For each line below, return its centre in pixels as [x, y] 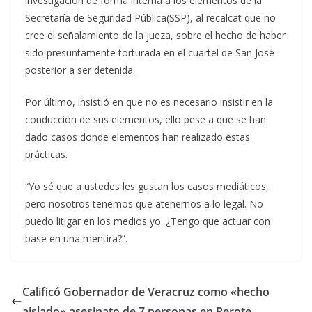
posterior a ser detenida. [80, 70]
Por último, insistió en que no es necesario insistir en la [149, 102]
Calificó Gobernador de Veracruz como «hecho [146, 291]
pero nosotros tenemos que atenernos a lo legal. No [144, 203]
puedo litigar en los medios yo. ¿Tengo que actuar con [148, 221]
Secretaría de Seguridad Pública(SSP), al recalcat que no [150, 17]
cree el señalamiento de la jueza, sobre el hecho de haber [155, 35]
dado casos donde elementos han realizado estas [138, 136]
